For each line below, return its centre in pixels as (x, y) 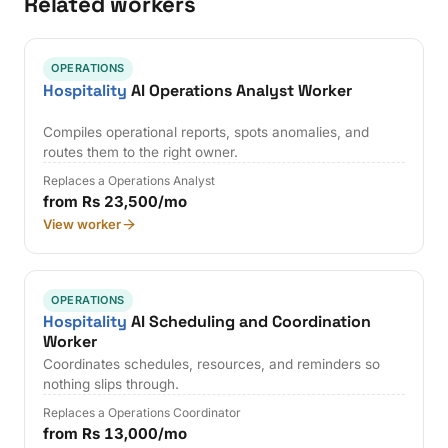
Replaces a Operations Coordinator (142, 413)
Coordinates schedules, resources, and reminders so (212, 364)
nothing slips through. (111, 384)
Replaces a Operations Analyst (129, 181)
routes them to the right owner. (141, 152)
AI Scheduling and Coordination (249, 322)
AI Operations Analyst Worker (240, 90)
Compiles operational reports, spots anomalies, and (206, 132)
